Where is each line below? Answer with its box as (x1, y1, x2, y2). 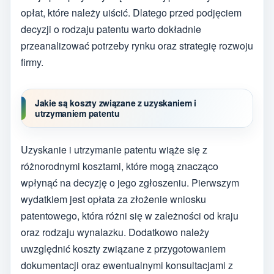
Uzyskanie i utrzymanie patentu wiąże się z (21, 142, 207, 157)
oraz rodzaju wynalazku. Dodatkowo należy (21, 224, 209, 239)
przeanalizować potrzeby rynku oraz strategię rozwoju (21, 38, 253, 53)
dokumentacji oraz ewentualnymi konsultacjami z (21, 257, 233, 272)
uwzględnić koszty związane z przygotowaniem (21, 241, 226, 256)
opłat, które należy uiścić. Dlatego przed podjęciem (21, 5, 242, 20)
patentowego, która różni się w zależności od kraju (21, 208, 239, 223)
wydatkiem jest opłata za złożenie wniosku (21, 191, 206, 206)
